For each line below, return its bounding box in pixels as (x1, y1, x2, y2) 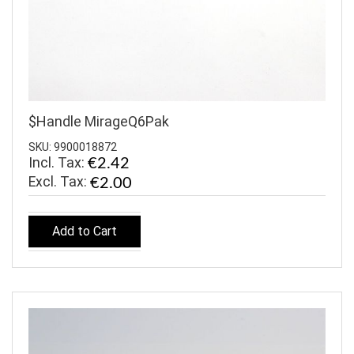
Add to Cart (52, 224, 117, 239)
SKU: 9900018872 (28, 140, 117, 153)
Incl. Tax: (28, 153, 88, 171)
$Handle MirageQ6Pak (28, 113, 169, 130)
